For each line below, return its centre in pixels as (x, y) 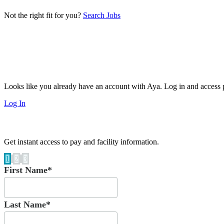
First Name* (28, 170)
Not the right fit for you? (43, 15)
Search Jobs (102, 15)
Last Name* (27, 205)
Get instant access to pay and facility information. (81, 142)
